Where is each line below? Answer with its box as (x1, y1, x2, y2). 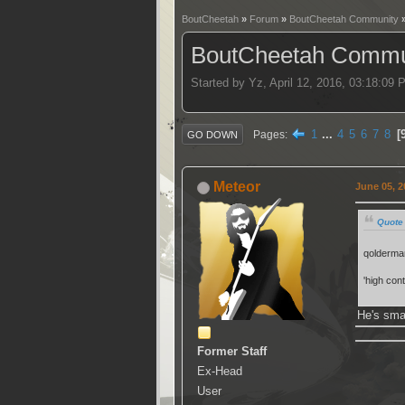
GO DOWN (187, 128, 238, 140)
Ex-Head (197, 364, 242, 379)
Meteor (213, 179, 260, 195)
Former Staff (197, 344, 267, 359)
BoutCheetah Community (289, 14, 399, 24)
